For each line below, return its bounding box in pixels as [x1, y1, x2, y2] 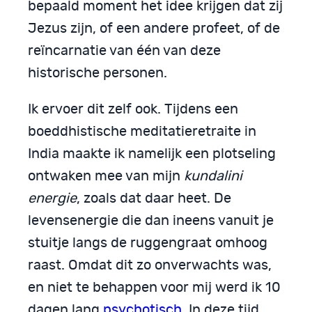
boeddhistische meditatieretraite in [28, 124, 256, 139]
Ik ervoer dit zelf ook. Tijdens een [28, 102, 238, 116]
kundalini [184, 169, 242, 183]
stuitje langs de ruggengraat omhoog [28, 235, 267, 250]
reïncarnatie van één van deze [28, 43, 221, 58]
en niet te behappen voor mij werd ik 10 [28, 280, 281, 295]
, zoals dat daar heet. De [77, 191, 231, 205]
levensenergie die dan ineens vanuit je [28, 213, 274, 228]
